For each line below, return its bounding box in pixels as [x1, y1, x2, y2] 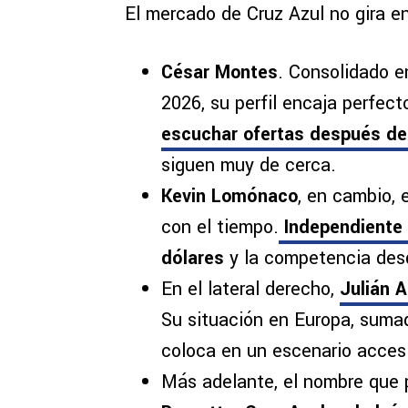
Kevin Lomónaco [161, 183, 298, 210]
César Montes [161, 59, 278, 87]
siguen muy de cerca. [161, 152, 336, 179]
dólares [161, 245, 229, 272]
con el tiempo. [161, 214, 279, 241]
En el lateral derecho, [161, 276, 340, 303]
